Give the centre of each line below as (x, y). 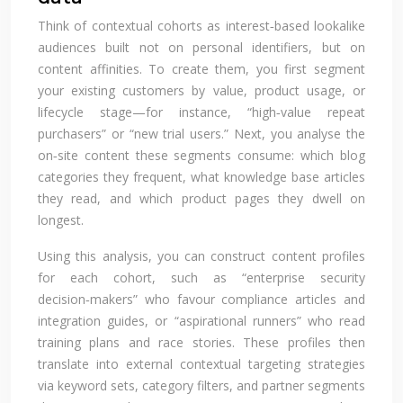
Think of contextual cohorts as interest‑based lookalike (201, 25)
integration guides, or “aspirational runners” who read (201, 320)
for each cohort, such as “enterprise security (201, 277)
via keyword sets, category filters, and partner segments (201, 385)
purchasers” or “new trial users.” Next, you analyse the (201, 133)
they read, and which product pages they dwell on (201, 198)
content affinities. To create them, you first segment (201, 68)
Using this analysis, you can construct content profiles (201, 255)
